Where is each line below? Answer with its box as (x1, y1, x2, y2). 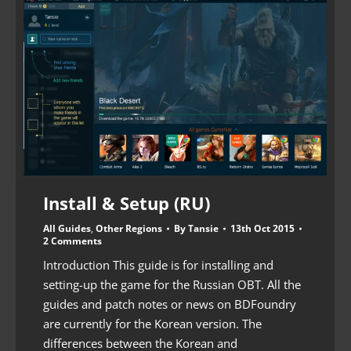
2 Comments (43, 233, 102, 248)
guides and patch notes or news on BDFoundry (43, 295, 296, 312)
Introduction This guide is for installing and (43, 256, 273, 273)
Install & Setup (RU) (43, 190, 210, 215)
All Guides (43, 221, 91, 235)
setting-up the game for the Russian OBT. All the (43, 276, 301, 292)
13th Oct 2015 (230, 221, 295, 235)
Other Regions (96, 221, 162, 235)
